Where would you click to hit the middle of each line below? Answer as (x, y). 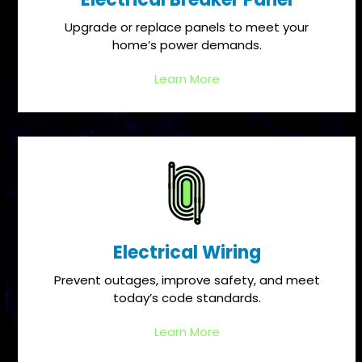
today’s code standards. (187, 298)
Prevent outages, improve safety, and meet (187, 280)
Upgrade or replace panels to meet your (187, 27)
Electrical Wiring (187, 253)
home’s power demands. (187, 45)
